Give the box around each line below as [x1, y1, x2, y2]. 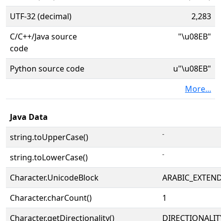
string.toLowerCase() [10, 152, 88, 163]
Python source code [10, 63, 84, 74]
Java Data [10, 111, 48, 122]
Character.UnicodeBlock [10, 172, 99, 183]
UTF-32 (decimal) [10, 11, 72, 22]
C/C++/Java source [10, 31, 77, 42]
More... [185, 83, 211, 94]
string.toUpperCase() [10, 132, 88, 143]
